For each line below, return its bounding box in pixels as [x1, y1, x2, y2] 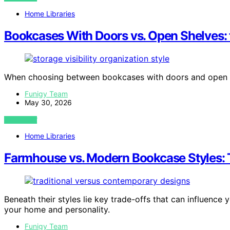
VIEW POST [4, 116, 37, 124]
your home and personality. [4, 204, 110, 215]
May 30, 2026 [25, 98, 72, 107]
